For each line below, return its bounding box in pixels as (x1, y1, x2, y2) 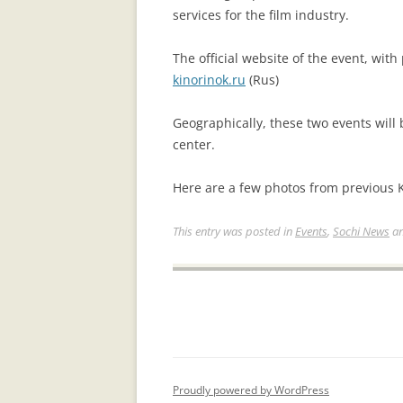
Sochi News (333, 223, 390, 240)
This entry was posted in (173, 223, 295, 240)
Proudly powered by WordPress (173, 381, 329, 398)
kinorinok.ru (173, 71, 246, 89)
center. (173, 136, 215, 154)
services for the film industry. (173, 6, 349, 24)
